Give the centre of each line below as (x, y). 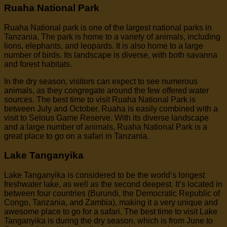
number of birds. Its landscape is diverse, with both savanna (111, 55)
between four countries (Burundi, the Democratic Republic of (112, 193)
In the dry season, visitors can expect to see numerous (101, 81)
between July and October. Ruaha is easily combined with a (111, 108)
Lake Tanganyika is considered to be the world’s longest (104, 175)
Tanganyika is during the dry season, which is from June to (108, 220)
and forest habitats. (38, 64)
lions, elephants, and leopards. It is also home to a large (104, 46)
